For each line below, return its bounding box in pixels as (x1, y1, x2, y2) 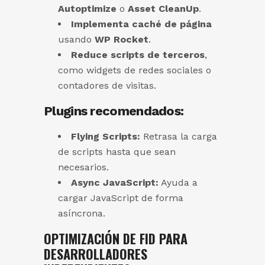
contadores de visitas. (58, 80, 156, 92)
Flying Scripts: (71, 131, 140, 143)
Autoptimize (58, 3, 117, 15)
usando (58, 34, 95, 46)
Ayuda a (159, 177, 198, 189)
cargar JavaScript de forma (58, 192, 183, 204)
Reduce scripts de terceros (71, 49, 205, 61)
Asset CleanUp (128, 3, 199, 15)
